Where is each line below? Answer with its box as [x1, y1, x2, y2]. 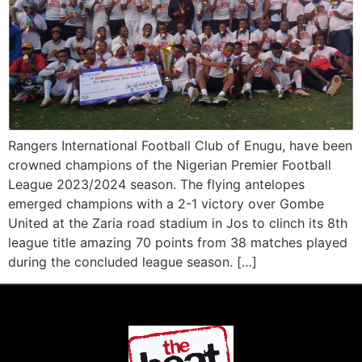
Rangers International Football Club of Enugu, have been [8, 137, 352, 154]
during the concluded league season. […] [8, 254, 257, 271]
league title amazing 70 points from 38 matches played [8, 234, 347, 251]
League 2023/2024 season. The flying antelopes [8, 176, 305, 193]
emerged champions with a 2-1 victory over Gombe [8, 196, 324, 213]
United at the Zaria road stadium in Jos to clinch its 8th [8, 215, 347, 232]
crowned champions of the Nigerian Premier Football [8, 157, 331, 174]
